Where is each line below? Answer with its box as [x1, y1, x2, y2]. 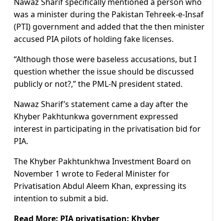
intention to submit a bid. [14, 193, 108, 204]
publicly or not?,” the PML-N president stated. [14, 78, 183, 90]
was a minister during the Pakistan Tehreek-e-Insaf [14, 9, 204, 20]
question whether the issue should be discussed [14, 66, 194, 77]
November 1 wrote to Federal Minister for [14, 168, 170, 180]
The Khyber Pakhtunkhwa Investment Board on [14, 156, 191, 167]
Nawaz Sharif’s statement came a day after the [14, 99, 188, 110]
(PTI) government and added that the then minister [14, 21, 205, 33]
